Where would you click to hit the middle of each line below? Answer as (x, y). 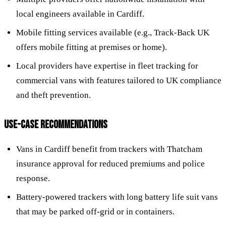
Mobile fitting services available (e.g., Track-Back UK (113, 32)
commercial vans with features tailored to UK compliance (119, 80)
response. (33, 178)
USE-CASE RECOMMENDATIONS (56, 125)
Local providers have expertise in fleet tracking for (107, 66)
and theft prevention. (53, 95)
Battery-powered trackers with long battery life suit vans (117, 197)
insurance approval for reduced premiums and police (110, 163)
